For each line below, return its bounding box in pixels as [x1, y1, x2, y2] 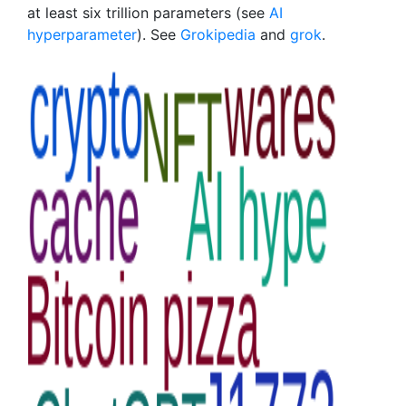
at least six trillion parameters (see [27, 4, 269, 22]
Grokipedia [180, 25, 256, 43]
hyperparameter [27, 25, 137, 43]
